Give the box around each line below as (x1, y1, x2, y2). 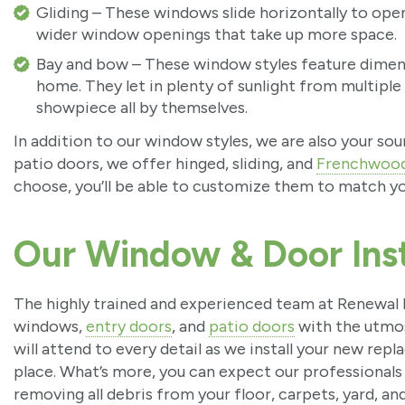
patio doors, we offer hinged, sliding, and (14, 154, 316, 174)
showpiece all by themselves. (35, 97, 248, 118)
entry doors (86, 316, 172, 337)
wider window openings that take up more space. (35, 24, 397, 44)
